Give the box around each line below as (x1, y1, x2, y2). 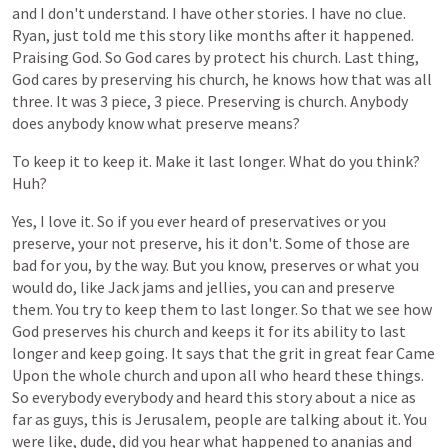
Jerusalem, (135, 409, 211, 429)
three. (12, 91, 53, 111)
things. (376, 365, 424, 385)
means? (247, 113, 300, 133)
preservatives (249, 211, 341, 231)
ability (313, 321, 357, 341)
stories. (257, 3, 308, 23)
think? (376, 151, 420, 171)
